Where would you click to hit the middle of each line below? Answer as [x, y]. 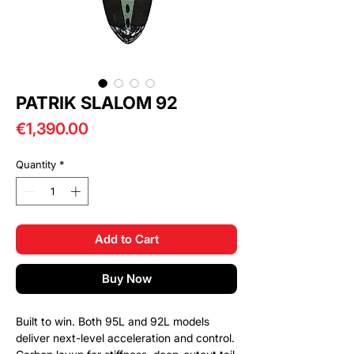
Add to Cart [126, 239]
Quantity [36, 165]
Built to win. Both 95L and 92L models [113, 321]
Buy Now [126, 278]
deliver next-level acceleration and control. [125, 337]
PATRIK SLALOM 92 [97, 103]
